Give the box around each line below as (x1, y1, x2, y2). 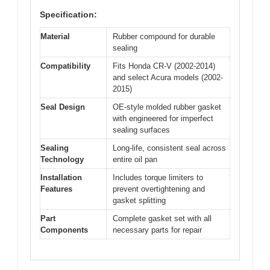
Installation (40, 172, 82, 182)
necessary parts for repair (113, 225, 202, 234)
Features (40, 184, 72, 193)
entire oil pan (113, 154, 157, 164)
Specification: (40, 9, 97, 19)
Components (40, 225, 88, 234)
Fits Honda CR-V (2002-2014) (113, 61, 215, 71)
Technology (40, 154, 84, 164)
